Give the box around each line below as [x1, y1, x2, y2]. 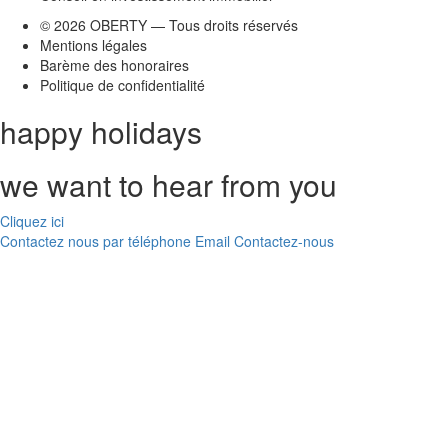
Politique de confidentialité [40, 74, 205, 95]
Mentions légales [40, 34, 147, 55]
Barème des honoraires [40, 54, 189, 75]
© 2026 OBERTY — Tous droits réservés [40, 14, 298, 35]
